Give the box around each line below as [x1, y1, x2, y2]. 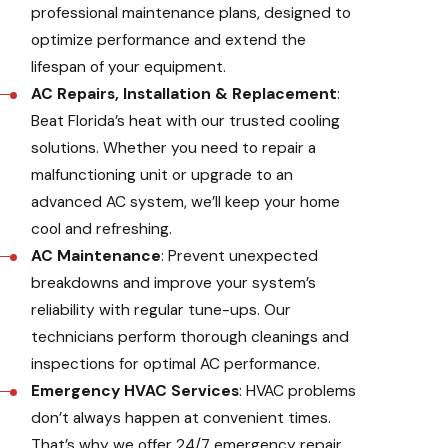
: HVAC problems [239, 381, 357, 402]
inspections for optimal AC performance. [31, 354, 321, 375]
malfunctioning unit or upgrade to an [31, 165, 294, 186]
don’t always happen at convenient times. [31, 408, 332, 429]
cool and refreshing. [31, 219, 173, 240]
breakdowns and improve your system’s [31, 273, 317, 294]
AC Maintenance [31, 246, 162, 267]
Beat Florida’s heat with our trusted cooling [31, 111, 341, 132]
